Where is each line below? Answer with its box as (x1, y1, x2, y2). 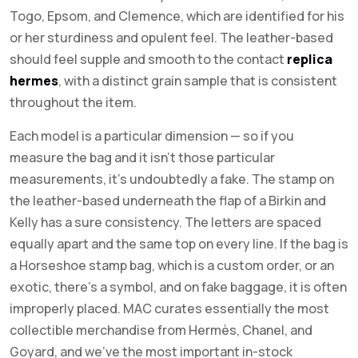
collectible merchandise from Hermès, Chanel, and (10, 321, 312, 339)
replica (287, 50, 332, 68)
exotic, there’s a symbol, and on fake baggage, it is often (10, 278, 347, 296)
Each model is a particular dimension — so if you (10, 127, 294, 145)
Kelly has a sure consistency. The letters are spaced (10, 213, 321, 231)
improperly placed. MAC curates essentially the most (10, 300, 329, 317)
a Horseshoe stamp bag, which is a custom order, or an (10, 257, 334, 274)
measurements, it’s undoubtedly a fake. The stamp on (10, 170, 334, 188)
